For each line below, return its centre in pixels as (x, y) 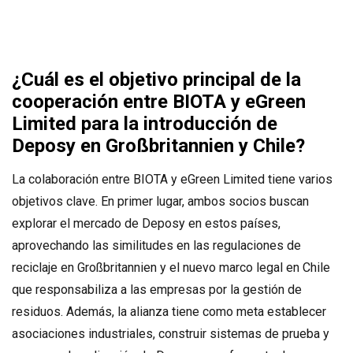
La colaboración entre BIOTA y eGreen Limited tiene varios (172, 179)
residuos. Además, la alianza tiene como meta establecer (169, 311)
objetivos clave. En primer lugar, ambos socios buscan (160, 201)
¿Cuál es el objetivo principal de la (156, 79)
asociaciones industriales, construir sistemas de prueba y (171, 333)
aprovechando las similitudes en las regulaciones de (156, 245)
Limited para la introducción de (145, 123)
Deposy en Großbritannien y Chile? (158, 145)
